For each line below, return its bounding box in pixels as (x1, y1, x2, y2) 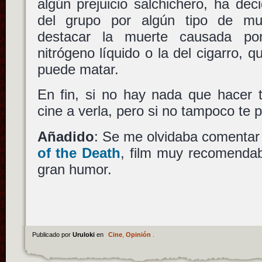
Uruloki (72, 230, 96, 238)
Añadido (37, 128, 94, 144)
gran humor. (37, 161, 112, 177)
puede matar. (37, 61, 119, 77)
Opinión (125, 230, 151, 238)
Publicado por (32, 230, 73, 238)
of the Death (37, 144, 121, 161)
